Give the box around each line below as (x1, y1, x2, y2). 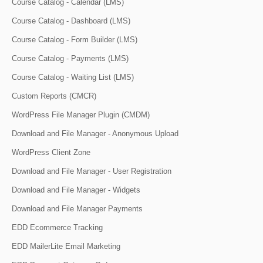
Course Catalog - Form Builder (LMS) (12, 35, 137, 44)
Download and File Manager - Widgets (12, 185, 140, 194)
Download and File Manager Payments (12, 204, 143, 213)
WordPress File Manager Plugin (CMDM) (12, 110, 150, 119)
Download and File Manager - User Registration (12, 166, 171, 176)
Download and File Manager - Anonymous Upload (12, 129, 178, 138)
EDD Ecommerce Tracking (12, 222, 103, 232)
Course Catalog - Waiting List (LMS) (12, 72, 134, 82)
